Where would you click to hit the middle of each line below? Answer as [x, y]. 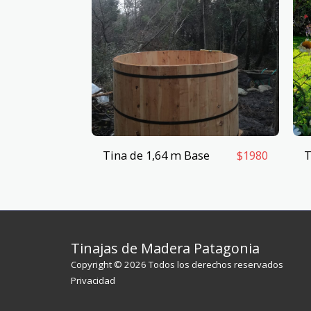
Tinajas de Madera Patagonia [165, 249]
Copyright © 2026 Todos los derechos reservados [177, 265]
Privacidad [93, 281]
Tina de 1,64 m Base [156, 155]
